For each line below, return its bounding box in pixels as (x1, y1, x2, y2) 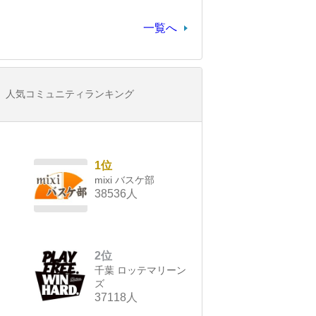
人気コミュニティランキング (6, 88, 134, 100)
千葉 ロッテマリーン (95, 265, 186, 276)
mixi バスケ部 (95, 174, 154, 186)
